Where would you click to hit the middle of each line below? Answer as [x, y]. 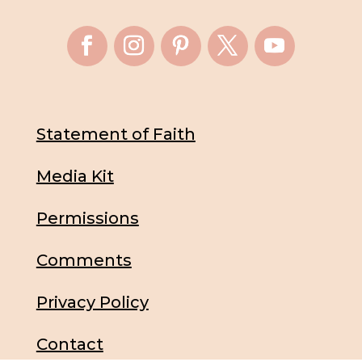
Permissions [87, 219]
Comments [84, 261]
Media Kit [75, 177]
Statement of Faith [116, 135]
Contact [69, 345]
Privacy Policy [92, 303]
